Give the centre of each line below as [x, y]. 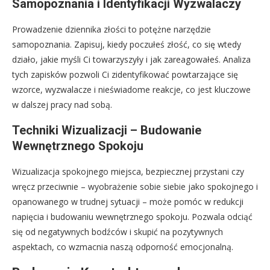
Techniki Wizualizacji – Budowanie [107, 130]
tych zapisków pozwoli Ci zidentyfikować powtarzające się [125, 75]
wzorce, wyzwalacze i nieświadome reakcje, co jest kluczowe [131, 90]
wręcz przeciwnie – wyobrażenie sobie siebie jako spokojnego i [135, 187]
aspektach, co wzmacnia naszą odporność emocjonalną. [123, 247]
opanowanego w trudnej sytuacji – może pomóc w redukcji [128, 202]
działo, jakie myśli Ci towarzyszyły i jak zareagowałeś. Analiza [131, 60]
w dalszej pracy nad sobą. [62, 105]
